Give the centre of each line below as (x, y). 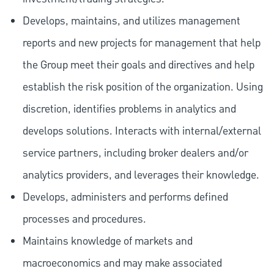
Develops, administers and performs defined (125, 198)
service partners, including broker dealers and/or (135, 154)
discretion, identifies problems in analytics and (129, 109)
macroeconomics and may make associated (122, 264)
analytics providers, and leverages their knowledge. (141, 176)
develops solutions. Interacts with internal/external (142, 131)
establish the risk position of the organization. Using (143, 87)
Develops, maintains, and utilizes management (131, 21)
